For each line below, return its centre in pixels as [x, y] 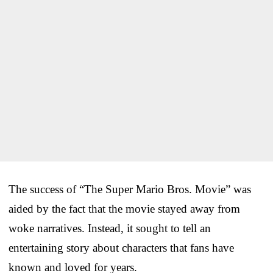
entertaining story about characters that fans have [121, 247]
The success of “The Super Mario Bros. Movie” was [130, 189]
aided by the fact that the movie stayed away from [124, 208]
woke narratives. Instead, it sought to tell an [110, 228]
